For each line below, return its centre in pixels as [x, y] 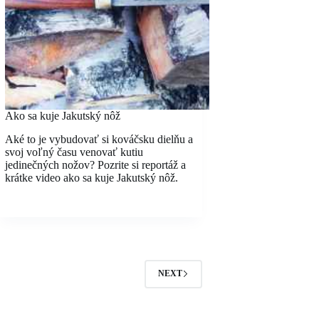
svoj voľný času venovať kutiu [74, 152]
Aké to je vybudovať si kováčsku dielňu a [99, 139]
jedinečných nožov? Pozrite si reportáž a [95, 164]
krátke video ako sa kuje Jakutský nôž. [91, 177]
